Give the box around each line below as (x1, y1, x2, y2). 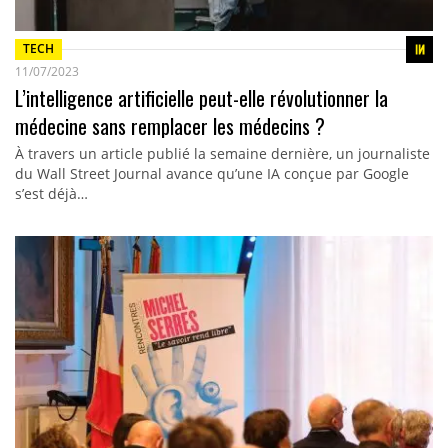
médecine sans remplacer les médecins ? (14, 110, 325, 141)
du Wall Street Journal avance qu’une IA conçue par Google (14, 163, 409, 183)
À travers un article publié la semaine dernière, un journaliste (14, 143, 430, 163)
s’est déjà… (14, 183, 88, 203)
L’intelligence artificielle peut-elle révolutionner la (14, 82, 388, 113)
